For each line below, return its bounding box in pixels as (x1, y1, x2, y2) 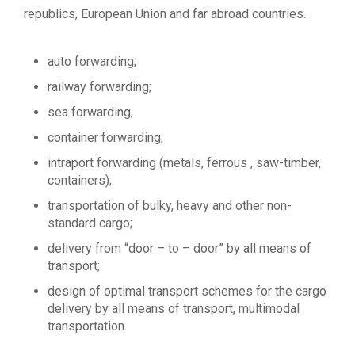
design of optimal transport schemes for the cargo (48, 284, 326, 299)
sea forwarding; (48, 105, 133, 120)
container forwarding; (48, 130, 163, 145)
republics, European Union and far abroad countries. (24, 6, 306, 21)
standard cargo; (48, 216, 132, 231)
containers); (48, 173, 112, 188)
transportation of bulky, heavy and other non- (48, 198, 292, 213)
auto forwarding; (48, 54, 136, 69)
